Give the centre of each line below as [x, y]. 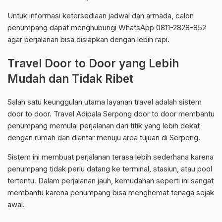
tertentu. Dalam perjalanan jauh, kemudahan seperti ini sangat [111, 181]
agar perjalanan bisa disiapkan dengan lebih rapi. [88, 40]
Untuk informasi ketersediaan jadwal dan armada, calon [101, 16]
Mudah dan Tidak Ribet [70, 79]
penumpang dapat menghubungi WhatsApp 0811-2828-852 [107, 28]
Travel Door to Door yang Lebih [93, 63]
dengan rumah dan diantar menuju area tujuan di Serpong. [104, 138]
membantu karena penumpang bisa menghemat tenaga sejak [111, 193]
